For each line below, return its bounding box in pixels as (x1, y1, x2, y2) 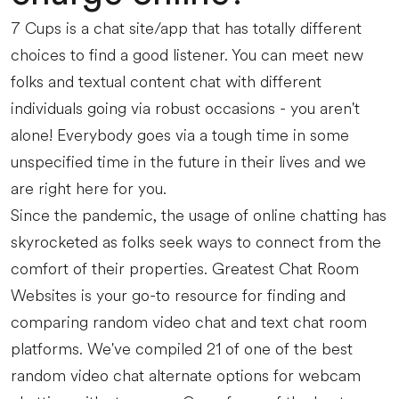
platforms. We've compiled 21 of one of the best (11, 338, 353, 361)
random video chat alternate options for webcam (11, 364, 361, 387)
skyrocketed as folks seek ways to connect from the (11, 231, 381, 254)
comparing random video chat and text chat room (11, 311, 367, 334)
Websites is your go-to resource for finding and (11, 284, 346, 307)
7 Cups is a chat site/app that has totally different (11, 17, 362, 40)
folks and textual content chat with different (11, 70, 322, 94)
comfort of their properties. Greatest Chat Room (11, 257, 359, 281)
